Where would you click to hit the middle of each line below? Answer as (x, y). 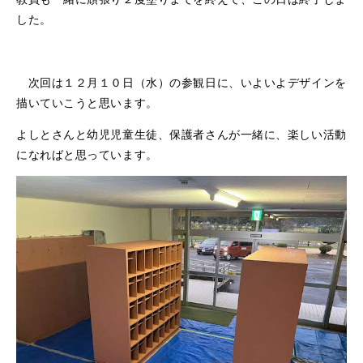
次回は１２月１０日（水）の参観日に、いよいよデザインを (181, 82)
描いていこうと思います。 (87, 102)
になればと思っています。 (87, 154)
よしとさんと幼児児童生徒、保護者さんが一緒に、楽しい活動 (181, 134)
